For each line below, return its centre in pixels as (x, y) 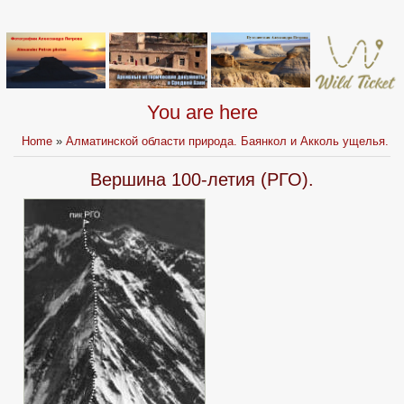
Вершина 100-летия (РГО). (202, 180)
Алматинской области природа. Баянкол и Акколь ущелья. (228, 142)
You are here (202, 113)
